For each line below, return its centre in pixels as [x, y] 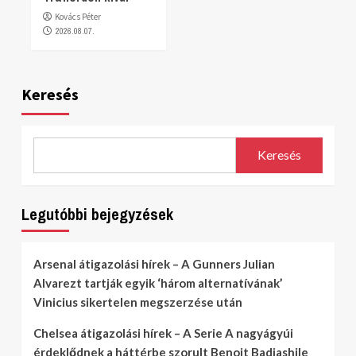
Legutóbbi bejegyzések [97, 214]
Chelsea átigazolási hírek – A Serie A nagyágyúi [163, 333]
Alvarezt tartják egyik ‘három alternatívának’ [158, 282]
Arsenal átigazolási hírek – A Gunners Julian [154, 263]
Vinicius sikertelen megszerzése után [138, 302]
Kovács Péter [78, 16]
